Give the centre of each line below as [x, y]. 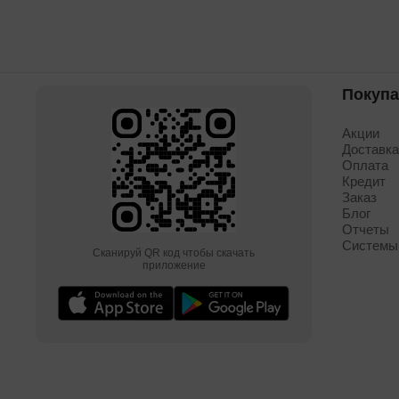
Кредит [364, 181]
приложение [174, 265]
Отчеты [366, 229]
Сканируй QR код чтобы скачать [174, 253]
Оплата [366, 165]
